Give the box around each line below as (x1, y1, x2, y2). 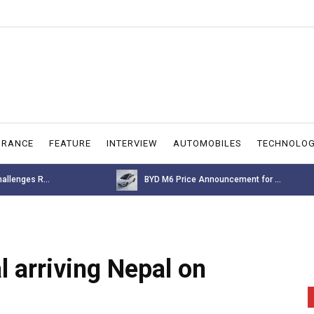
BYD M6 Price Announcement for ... (144, 174, 282, 184)
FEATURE (49, 137, 91, 149)
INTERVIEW (107, 137, 158, 149)
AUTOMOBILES (173, 137, 242, 149)
